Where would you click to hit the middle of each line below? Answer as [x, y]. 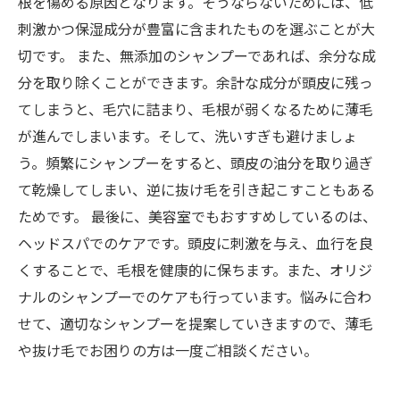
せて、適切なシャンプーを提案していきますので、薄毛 [196, 323]
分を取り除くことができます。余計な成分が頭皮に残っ [196, 82]
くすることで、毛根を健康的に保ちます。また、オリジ [195, 270]
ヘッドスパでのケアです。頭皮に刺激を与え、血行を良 [196, 243]
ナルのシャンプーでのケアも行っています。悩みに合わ [195, 296]
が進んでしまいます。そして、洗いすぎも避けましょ [187, 136]
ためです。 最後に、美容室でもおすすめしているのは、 [197, 216]
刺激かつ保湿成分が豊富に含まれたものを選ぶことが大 [196, 29]
